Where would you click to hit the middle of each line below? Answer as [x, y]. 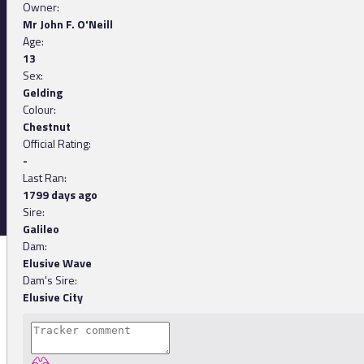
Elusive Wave [57, 263]
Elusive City [53, 297]
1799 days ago [60, 195]
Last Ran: [45, 178]
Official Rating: [57, 144]
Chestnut [47, 127]
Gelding [43, 93]
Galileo [41, 229]
